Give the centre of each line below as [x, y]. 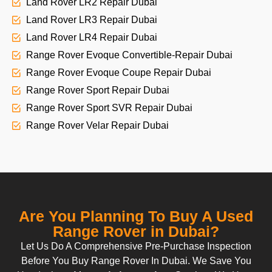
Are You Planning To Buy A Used [136, 216]
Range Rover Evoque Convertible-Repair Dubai [129, 55]
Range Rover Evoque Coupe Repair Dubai [118, 73]
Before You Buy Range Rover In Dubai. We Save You [136, 261]
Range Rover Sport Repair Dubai [97, 90]
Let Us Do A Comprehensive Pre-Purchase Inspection [136, 246]
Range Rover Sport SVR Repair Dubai [109, 108]
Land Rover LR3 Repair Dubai [91, 20]
